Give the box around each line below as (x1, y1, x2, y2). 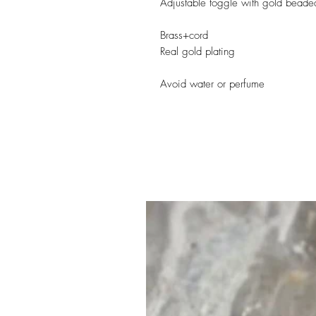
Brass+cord (160, 28, 208, 43)
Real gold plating (160, 44, 235, 59)
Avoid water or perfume (160, 77, 265, 92)
